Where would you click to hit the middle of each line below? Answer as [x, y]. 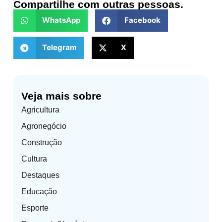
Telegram [60, 48]
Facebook [142, 20]
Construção [41, 142]
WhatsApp [61, 20]
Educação [39, 191]
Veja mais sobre [61, 96]
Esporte [35, 208]
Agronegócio [44, 126]
